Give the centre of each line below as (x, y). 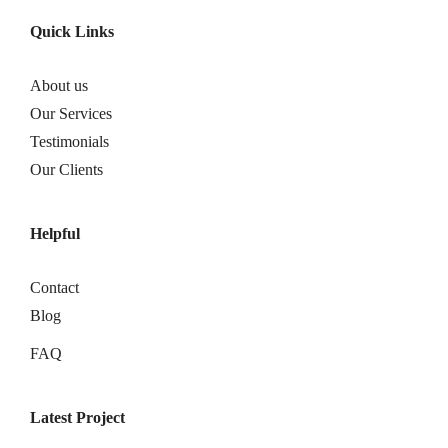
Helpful (55, 234)
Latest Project (77, 418)
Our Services (71, 114)
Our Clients (66, 170)
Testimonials (69, 142)
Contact (54, 288)
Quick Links (72, 32)
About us (59, 86)
